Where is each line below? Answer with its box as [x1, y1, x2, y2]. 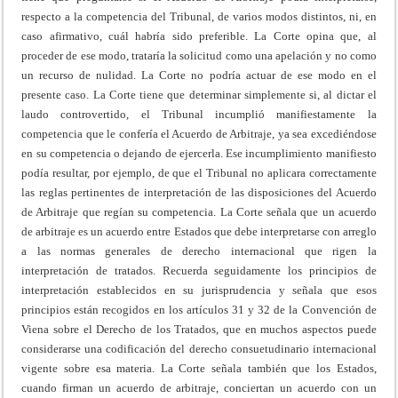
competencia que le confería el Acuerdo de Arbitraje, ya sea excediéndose [21, 127, 377, 141]
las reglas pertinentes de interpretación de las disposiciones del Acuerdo [21, 186, 377, 200]
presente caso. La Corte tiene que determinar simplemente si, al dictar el [21, 88, 377, 102]
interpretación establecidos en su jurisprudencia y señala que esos [21, 283, 377, 298]
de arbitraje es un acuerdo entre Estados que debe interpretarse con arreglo [21, 225, 377, 239]
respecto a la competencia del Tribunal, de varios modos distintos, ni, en [21, 10, 377, 24]
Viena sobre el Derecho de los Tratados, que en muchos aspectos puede [21, 322, 377, 337]
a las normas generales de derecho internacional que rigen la [21, 244, 377, 259]
